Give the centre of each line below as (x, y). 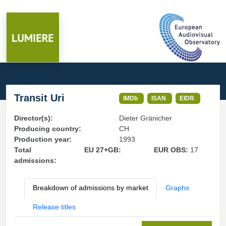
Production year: (43, 139)
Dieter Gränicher (146, 118)
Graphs (177, 188)
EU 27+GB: (102, 150)
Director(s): (34, 118)
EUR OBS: (172, 150)
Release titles (54, 207)
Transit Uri (39, 98)
